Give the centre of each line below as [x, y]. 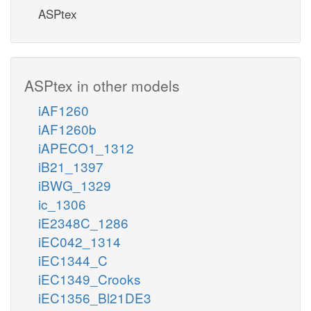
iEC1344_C [73, 260]
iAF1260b [67, 128]
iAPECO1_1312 [86, 147]
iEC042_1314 [79, 241]
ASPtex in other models [102, 85]
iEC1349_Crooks [90, 278]
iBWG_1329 [75, 185]
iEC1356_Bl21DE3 [95, 297]
